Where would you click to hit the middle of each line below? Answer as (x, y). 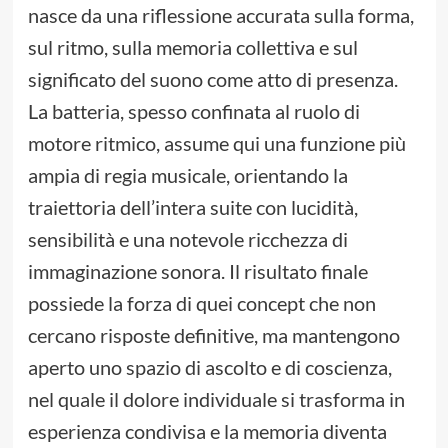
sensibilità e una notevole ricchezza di (187, 239)
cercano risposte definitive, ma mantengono (213, 335)
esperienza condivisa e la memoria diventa (207, 431)
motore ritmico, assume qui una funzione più (216, 143)
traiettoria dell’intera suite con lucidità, (192, 207)
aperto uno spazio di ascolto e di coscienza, (209, 367)
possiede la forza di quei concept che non (201, 303)
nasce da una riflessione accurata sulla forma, (220, 15)
